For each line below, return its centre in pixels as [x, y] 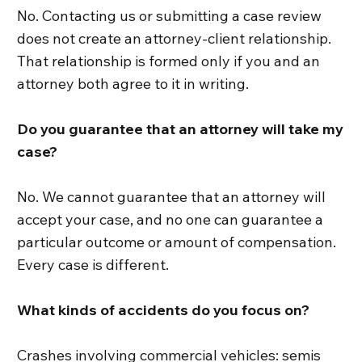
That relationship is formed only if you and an [169, 61]
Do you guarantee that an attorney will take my [181, 129]
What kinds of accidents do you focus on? [164, 310]
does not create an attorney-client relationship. [175, 39]
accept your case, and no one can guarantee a [170, 220]
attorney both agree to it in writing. [133, 84]
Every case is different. [93, 265]
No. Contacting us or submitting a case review [170, 16]
